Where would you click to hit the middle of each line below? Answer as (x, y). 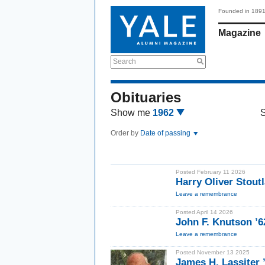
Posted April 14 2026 (204, 212)
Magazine (240, 33)
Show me (130, 113)
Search (125, 62)
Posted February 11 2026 (211, 172)
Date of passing (166, 133)
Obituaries (146, 97)
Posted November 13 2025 (213, 252)
